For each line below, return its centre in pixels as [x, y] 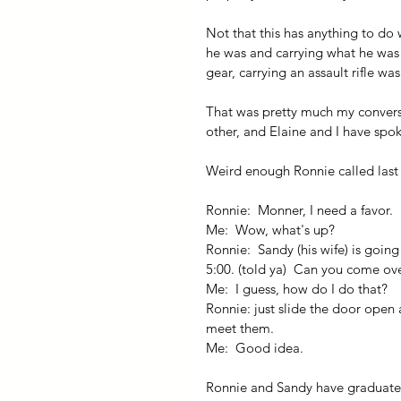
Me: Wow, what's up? [270, 230]
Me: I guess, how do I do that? [297, 289]
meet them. [240, 328]
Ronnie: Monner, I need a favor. [299, 210]
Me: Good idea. [255, 348]
